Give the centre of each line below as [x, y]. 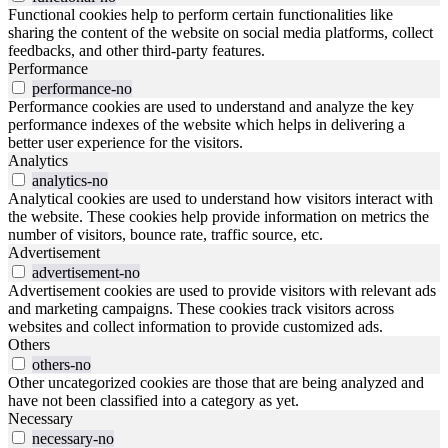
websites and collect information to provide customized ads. [195, 327]
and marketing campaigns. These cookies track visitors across [201, 309]
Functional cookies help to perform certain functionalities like [200, 15]
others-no [61, 365]
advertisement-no [86, 273]
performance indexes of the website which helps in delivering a [206, 125]
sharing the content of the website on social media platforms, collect [220, 33]
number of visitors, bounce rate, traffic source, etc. [165, 235]
